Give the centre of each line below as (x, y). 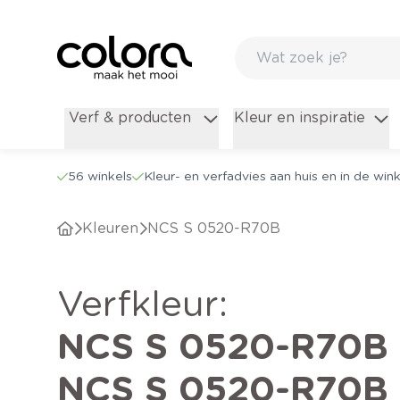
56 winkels (100, 176)
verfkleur (150, 304)
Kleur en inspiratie (300, 118)
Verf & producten (130, 118)
